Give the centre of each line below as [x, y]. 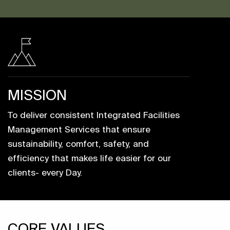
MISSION [37, 95]
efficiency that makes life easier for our [89, 158]
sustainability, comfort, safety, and [78, 143]
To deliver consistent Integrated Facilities [94, 115]
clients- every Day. [45, 172]
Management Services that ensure [79, 129]
